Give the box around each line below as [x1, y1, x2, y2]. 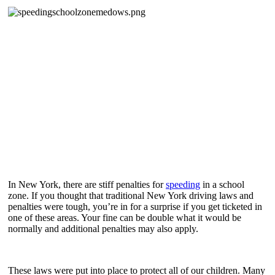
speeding [166, 179, 200, 190]
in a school [200, 179, 244, 190]
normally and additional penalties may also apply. [8, 223, 198, 234]
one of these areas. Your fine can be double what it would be [8, 212, 241, 223]
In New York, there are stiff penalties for [8, 179, 166, 190]
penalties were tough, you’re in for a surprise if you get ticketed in [8, 201, 262, 212]
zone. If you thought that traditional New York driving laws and [8, 190, 254, 201]
